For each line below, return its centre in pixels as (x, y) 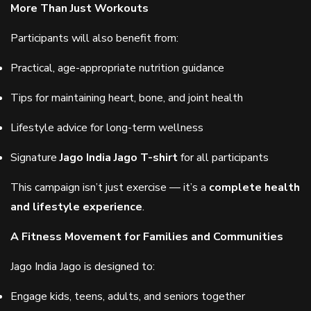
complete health (254, 187)
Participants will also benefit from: (94, 38)
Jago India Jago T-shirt (119, 158)
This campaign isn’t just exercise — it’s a (110, 187)
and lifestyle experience (76, 207)
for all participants (223, 158)
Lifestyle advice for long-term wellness (107, 128)
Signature (35, 158)
